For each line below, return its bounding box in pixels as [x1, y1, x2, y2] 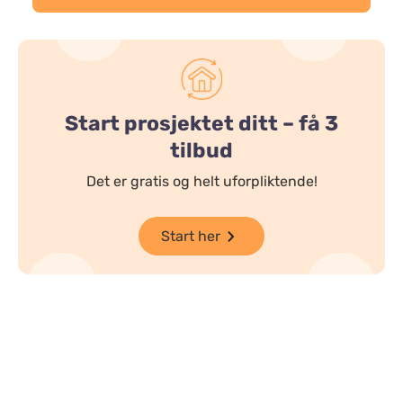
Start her [161, 227, 220, 245]
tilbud [170, 138, 233, 163]
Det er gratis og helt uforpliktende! [85, 173, 318, 190]
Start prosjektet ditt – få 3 [65, 111, 338, 136]
